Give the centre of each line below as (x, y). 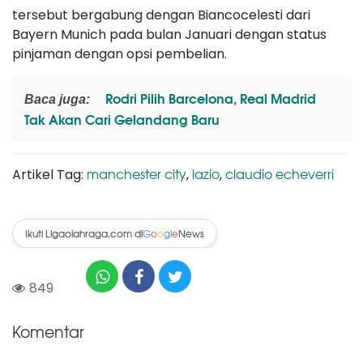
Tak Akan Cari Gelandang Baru (122, 119)
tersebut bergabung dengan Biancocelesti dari (161, 15)
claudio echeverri (280, 173)
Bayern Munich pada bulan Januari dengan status (169, 34)
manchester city (137, 173)
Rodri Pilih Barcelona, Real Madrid (209, 98)
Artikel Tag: (49, 175)
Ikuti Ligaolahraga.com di (84, 233)
